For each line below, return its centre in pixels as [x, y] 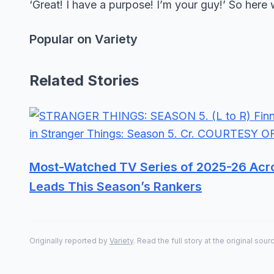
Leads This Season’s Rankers [116, 187]
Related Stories [84, 80]
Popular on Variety [83, 39]
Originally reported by [69, 241]
